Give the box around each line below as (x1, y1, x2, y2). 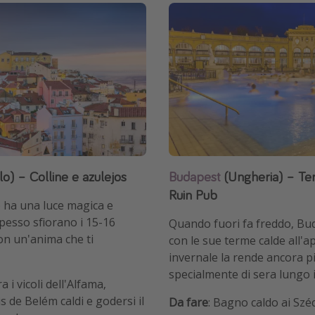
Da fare (169, 294, 208, 310)
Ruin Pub (169, 185, 217, 203)
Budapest (169, 167, 221, 185)
